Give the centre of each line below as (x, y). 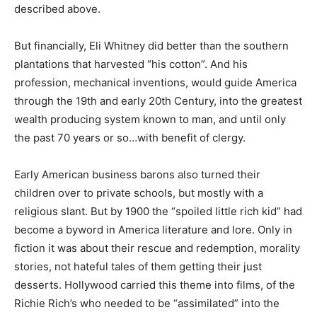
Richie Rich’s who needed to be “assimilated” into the (147, 303)
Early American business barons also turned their (137, 174)
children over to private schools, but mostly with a (139, 192)
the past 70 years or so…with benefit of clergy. (130, 137)
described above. (57, 8)
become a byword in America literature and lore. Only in (153, 229)
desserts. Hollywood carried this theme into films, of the (155, 284)
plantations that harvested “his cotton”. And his (131, 64)
